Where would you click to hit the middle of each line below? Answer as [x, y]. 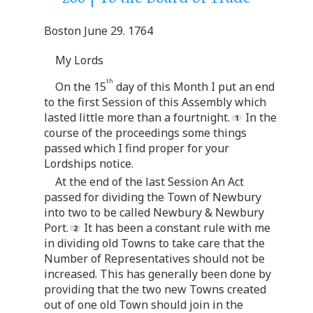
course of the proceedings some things [145, 132]
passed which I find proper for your [137, 148]
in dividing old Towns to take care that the [154, 243]
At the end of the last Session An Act [150, 181]
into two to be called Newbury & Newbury [154, 212]
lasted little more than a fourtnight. [137, 117]
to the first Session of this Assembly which [155, 102]
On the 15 [81, 86]
